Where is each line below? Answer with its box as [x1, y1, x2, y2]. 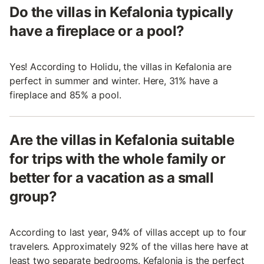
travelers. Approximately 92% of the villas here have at [9, 240, 249, 252]
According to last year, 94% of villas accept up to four [9, 226, 247, 238]
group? [9, 187, 57, 205]
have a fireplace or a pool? [9, 22, 184, 39]
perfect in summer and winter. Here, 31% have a [9, 74, 218, 87]
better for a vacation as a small [9, 169, 214, 186]
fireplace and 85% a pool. [9, 88, 121, 101]
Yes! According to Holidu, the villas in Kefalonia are [9, 60, 232, 72]
